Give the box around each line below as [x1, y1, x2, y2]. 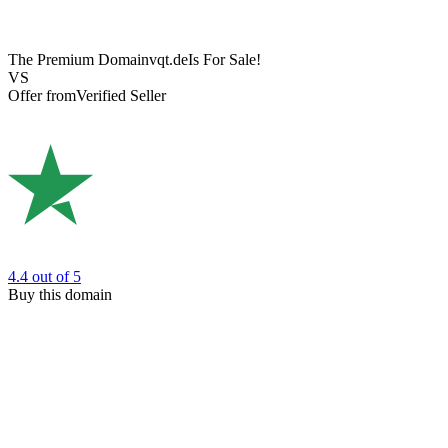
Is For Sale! [188, 51, 261, 69]
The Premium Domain [8, 51, 149, 69]
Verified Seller [76, 87, 166, 105]
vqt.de [149, 51, 188, 69]
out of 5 [32, 267, 81, 285]
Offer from [8, 87, 76, 105]
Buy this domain [8, 285, 112, 303]
